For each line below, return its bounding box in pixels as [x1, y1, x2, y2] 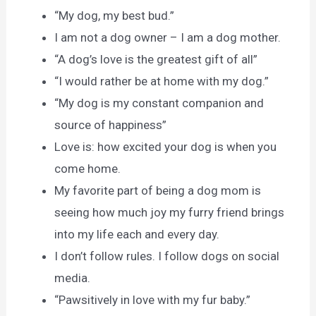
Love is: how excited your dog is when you [54, 139, 277, 154]
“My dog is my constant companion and [54, 95, 265, 110]
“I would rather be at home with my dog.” [54, 73, 269, 88]
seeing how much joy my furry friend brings [54, 205, 285, 219]
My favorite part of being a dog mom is [54, 183, 262, 197]
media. [54, 270, 91, 285]
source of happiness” [54, 117, 167, 132]
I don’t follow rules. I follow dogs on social [54, 248, 280, 263]
